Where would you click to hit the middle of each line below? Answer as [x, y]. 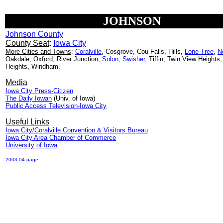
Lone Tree [199, 52]
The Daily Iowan [29, 98]
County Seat [27, 43]
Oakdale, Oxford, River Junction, [54, 59]
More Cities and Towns [38, 52]
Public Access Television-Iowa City [56, 106]
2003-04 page [22, 160]
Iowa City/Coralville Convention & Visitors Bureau [77, 130]
